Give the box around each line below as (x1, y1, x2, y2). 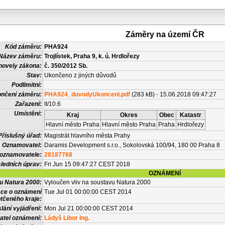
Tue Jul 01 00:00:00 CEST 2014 (44, 188, 132, 195)
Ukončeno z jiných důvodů (44, 72, 117, 79)
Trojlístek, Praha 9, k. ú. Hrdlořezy (44, 53, 140, 60)
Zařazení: (15, 100, 42, 107)
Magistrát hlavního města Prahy (44, 132, 130, 139)
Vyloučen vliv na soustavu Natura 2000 (44, 179, 151, 186)
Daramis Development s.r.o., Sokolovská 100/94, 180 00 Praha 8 (44, 142, 220, 149)
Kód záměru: (5, 43, 42, 50)
